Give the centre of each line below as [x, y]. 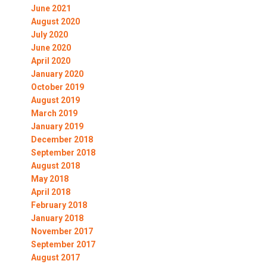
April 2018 [50, 192]
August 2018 [55, 166]
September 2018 [63, 153]
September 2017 [63, 245]
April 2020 [50, 61]
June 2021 [51, 9]
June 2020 [51, 48]
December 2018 [62, 140]
